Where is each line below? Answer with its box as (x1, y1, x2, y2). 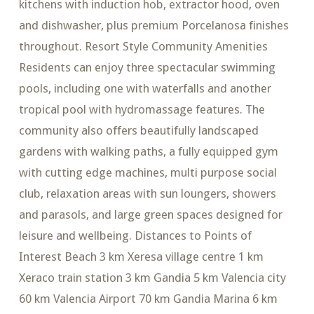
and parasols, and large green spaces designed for (18, 207, 282, 222)
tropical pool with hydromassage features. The (18, 102, 265, 117)
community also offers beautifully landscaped (18, 123, 259, 138)
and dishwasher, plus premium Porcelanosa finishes (18, 18, 289, 33)
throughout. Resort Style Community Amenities (18, 39, 268, 54)
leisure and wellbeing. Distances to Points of (18, 228, 252, 243)
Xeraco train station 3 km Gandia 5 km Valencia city (18, 271, 286, 285)
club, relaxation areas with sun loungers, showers (18, 186, 276, 201)
